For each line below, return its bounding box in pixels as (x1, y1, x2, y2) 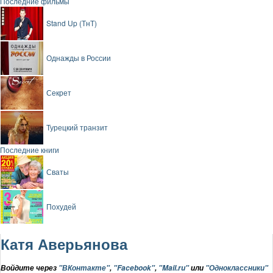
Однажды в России (46, 52, 111, 63)
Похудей (46, 201, 76, 212)
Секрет (46, 87, 71, 98)
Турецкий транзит (46, 122, 108, 133)
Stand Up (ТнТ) (46, 18, 97, 29)
